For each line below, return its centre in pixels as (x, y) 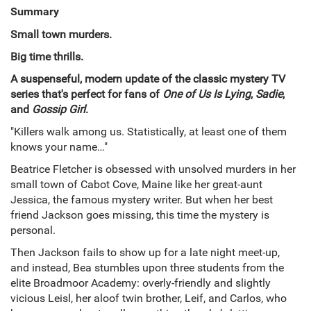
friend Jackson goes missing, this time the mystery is (140, 215)
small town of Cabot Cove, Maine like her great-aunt (136, 185)
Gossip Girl (59, 110)
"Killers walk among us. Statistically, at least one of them (149, 132)
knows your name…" (59, 147)
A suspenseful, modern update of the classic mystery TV (148, 79)
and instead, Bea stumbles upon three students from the (147, 268)
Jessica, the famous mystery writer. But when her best (142, 200)
